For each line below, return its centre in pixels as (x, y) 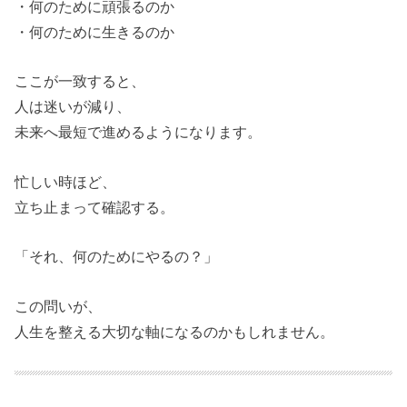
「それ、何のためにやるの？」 (117, 257)
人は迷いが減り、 (73, 107)
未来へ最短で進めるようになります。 (139, 132)
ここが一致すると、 (80, 81)
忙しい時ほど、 (66, 181)
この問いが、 (59, 306)
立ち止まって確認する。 (95, 207)
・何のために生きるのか (95, 32)
